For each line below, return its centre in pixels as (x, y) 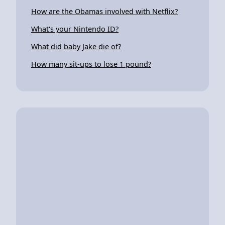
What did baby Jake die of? (76, 46)
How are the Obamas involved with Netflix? (104, 11)
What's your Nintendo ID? (75, 29)
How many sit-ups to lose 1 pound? (91, 64)
